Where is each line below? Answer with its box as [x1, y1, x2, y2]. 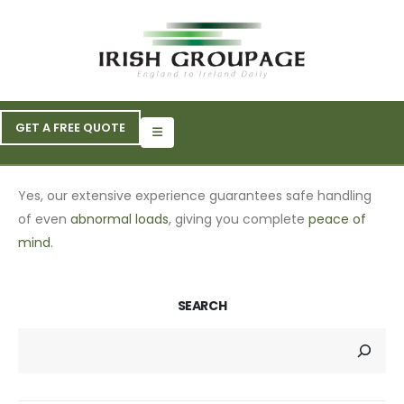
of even [18, 210, 70, 229]
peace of [308, 210, 366, 229]
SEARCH [177, 297, 227, 316]
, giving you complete [169, 210, 308, 229]
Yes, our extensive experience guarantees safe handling [18, 187, 372, 206]
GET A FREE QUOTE [14, 119, 125, 135]
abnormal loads [70, 210, 169, 229]
